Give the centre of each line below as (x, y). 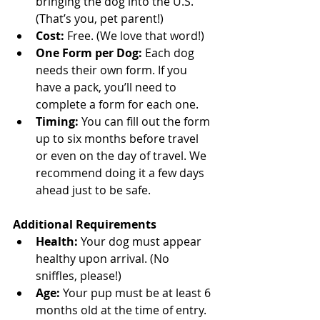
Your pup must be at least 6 (137, 293)
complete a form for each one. (117, 105)
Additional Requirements (85, 225)
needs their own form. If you (113, 70)
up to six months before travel (119, 139)
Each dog (170, 53)
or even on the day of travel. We (122, 156)
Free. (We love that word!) (134, 36)
